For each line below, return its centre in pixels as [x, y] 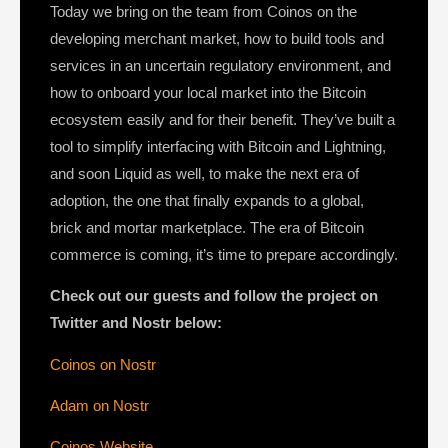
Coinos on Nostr [103, 364]
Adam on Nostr [99, 406]
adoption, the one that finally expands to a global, [207, 200]
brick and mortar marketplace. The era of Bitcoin [207, 227]
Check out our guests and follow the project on [214, 296]
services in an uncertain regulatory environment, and [220, 65]
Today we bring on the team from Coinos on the [203, 11]
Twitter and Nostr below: [136, 323]
